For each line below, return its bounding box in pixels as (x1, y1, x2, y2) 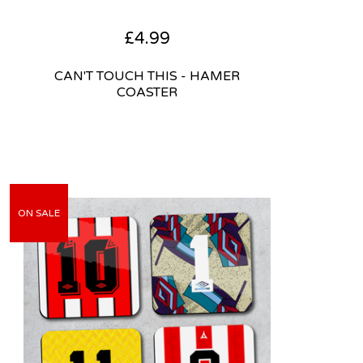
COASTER (116, 83, 177, 100)
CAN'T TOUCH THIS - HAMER (53, 67, 240, 84)
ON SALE (17, 207, 60, 219)
